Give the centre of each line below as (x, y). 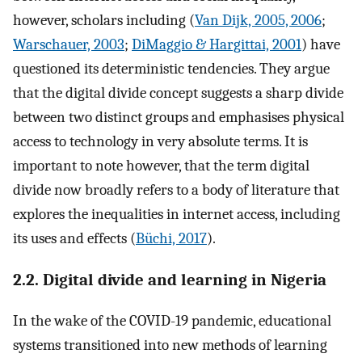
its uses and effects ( (74, 238)
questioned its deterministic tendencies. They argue (171, 68)
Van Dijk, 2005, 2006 (258, 20)
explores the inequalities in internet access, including (177, 214)
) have (321, 44)
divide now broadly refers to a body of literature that (176, 189)
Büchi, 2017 (171, 238)
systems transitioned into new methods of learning (170, 345)
